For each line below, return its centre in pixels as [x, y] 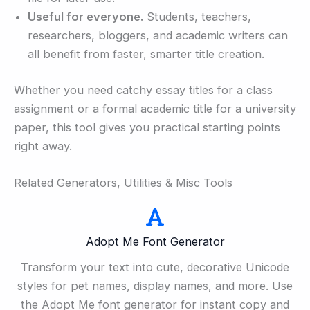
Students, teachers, [197, 17]
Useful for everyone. [85, 17]
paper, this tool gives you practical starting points [147, 127]
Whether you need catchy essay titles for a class [143, 90]
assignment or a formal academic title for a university [155, 108]
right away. [43, 146]
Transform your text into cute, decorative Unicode [155, 267]
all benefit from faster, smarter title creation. [146, 54]
